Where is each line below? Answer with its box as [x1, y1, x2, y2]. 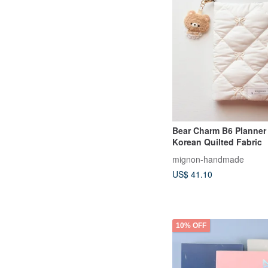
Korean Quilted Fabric [172, 136, 262, 148]
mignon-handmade [172, 153, 244, 165]
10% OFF [176, 221, 206, 230]
